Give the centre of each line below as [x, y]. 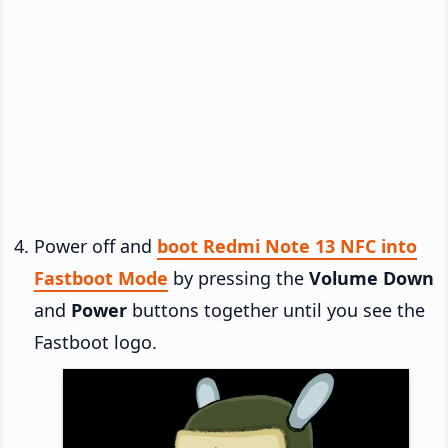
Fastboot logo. [95, 341]
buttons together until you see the [276, 309]
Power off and [95, 245]
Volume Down [371, 277]
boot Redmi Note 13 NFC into [287, 245]
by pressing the [238, 277]
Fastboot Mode [101, 277]
